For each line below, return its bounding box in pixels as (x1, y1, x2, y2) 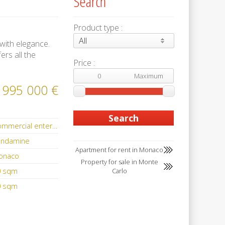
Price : (73, 57, 95, 68)
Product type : (73, 22, 123, 33)
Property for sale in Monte (80, 157, 158, 167)
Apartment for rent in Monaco (75, 145, 163, 155)
